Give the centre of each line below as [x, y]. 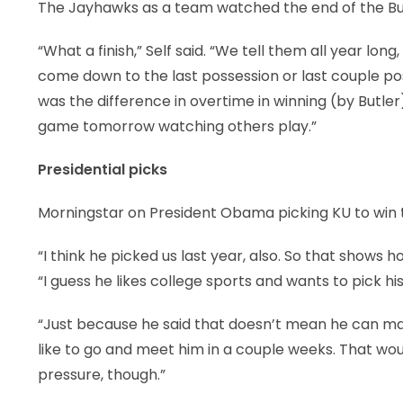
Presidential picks [103, 170]
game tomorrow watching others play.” [177, 126]
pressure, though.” [102, 375]
